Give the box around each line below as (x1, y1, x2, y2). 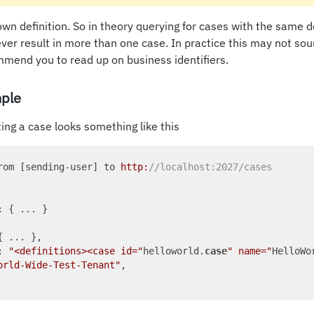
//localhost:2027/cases (149, 161, 272, 172)
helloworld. (143, 245, 205, 257)
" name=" (227, 245, 272, 257)
